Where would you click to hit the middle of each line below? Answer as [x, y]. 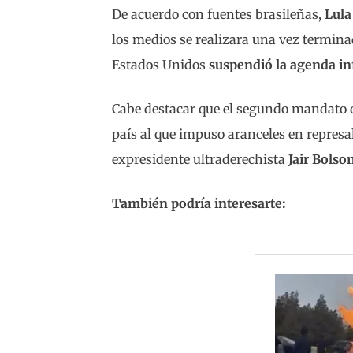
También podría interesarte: [199, 203]
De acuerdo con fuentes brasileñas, [218, 14]
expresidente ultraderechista [200, 159]
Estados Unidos [160, 64]
